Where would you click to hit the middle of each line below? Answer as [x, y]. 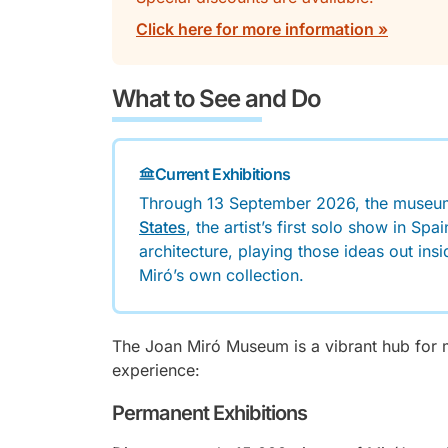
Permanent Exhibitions [210, 413]
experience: [156, 370]
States [162, 227]
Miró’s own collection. [221, 275]
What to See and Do [216, 98]
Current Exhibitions [223, 174]
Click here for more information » [262, 29]
